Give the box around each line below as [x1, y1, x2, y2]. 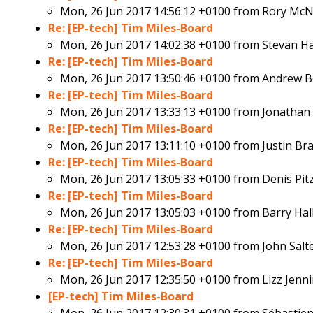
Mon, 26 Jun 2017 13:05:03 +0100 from [60, 205, 263, 221]
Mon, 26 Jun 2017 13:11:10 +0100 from [60, 138, 263, 154]
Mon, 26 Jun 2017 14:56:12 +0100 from [60, 3, 263, 20]
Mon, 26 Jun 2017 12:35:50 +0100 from [60, 272, 263, 288]
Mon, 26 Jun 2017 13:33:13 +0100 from [60, 104, 263, 120]
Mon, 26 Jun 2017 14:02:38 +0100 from [60, 37, 263, 53]
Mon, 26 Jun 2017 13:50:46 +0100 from [60, 71, 263, 87]
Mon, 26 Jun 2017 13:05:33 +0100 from [60, 171, 263, 187]
